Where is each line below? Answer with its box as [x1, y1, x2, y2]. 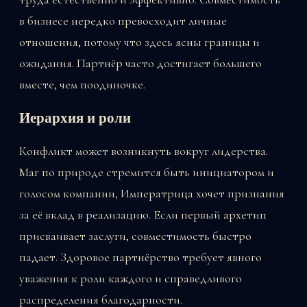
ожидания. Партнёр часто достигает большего [19, 55, 262, 71]
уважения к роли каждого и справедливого [19, 271, 242, 286]
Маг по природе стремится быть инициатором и [19, 164, 274, 180]
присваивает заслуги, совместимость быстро [19, 228, 251, 244]
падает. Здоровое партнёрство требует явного [19, 249, 262, 265]
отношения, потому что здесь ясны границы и [19, 34, 260, 49]
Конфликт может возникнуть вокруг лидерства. [19, 143, 268, 159]
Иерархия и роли [19, 110, 131, 125]
